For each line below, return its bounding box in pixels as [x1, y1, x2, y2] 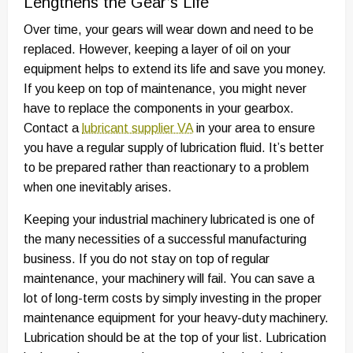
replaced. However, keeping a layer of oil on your [24, 43, 291, 57]
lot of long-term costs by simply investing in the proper [24, 292, 321, 306]
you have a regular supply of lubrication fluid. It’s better [24, 141, 324, 155]
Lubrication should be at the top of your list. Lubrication [24, 331, 326, 345]
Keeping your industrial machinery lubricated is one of [24, 213, 314, 227]
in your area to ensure [193, 121, 315, 136]
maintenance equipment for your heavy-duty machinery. [24, 311, 329, 325]
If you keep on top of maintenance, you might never [24, 82, 307, 96]
